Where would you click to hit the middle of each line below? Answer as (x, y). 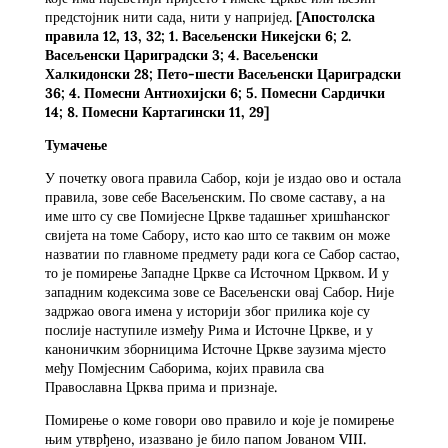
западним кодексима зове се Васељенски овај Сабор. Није (219, 291)
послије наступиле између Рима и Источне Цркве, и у (208, 329)
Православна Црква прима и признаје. (160, 386)
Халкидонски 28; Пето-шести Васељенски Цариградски (222, 73)
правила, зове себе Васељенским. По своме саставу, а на (214, 196)
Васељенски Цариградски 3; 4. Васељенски (181, 54)
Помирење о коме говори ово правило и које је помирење (219, 419)
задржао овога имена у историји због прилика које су (207, 310)
